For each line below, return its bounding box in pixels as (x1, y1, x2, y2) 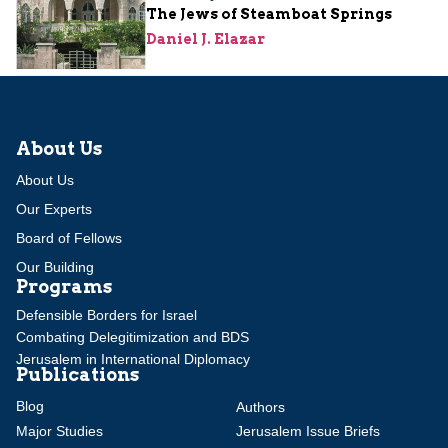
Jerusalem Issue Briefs (236, 423, 380, 440)
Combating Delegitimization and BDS (16, 328, 249, 345)
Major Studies (16, 423, 103, 440)
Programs (16, 275, 112, 297)
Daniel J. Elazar (146, 31, 265, 48)
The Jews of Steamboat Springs (146, 6, 392, 23)
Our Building (16, 258, 94, 275)
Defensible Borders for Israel (16, 306, 197, 323)
